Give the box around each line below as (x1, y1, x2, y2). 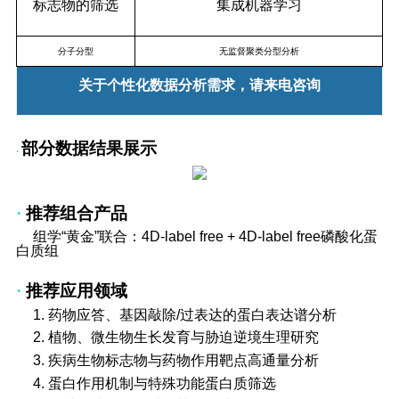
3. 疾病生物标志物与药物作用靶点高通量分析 (33, 353, 320, 369)
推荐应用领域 (25, 281, 127, 302)
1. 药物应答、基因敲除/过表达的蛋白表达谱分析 (33, 306, 338, 322)
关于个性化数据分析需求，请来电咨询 (78, 77, 321, 93)
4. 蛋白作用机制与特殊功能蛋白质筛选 (33, 375, 277, 391)
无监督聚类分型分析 (218, 45, 299, 56)
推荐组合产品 (25, 202, 127, 224)
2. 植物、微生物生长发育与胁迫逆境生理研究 (33, 330, 320, 346)
